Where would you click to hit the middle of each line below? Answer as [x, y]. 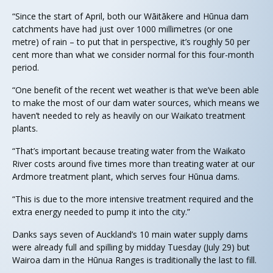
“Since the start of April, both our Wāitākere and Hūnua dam [130, 16]
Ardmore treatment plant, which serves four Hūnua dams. [126, 177]
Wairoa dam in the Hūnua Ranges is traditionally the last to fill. [134, 260]
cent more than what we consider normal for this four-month [133, 55]
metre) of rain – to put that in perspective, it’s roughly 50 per [131, 42]
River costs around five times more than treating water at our [133, 164]
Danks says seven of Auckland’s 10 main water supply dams [130, 235]
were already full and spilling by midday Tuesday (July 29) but [131, 247]
